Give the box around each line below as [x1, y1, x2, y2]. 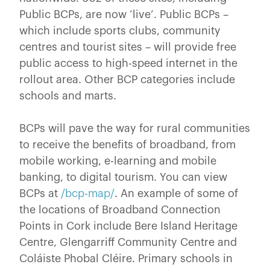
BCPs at [19, 187, 61, 199]
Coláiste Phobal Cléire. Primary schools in [19, 253, 233, 264]
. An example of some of [115, 187, 238, 199]
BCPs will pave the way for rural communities [19, 122, 250, 134]
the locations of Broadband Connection [19, 204, 221, 215]
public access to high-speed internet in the [19, 57, 237, 69]
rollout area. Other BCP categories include [19, 74, 235, 85]
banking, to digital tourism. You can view [19, 171, 227, 183]
